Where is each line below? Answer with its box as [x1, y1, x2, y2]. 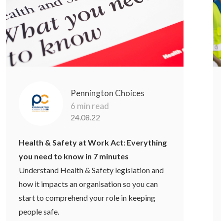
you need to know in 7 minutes [19, 151, 129, 161]
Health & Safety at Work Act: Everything [19, 138, 167, 147]
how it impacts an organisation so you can [19, 179, 158, 189]
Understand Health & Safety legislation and [19, 165, 164, 175]
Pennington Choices [71, 88, 145, 99]
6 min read [71, 101, 110, 111]
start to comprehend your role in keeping [19, 193, 156, 203]
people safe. [19, 207, 60, 217]
